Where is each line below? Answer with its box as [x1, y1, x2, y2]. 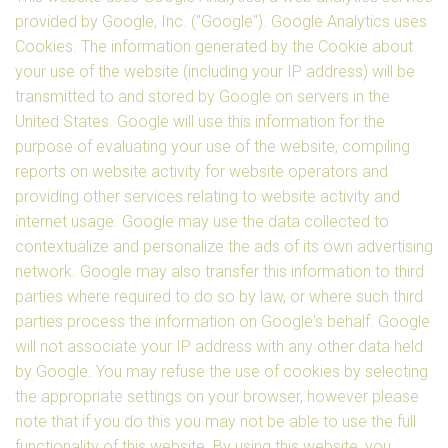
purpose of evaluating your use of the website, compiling [15, 137, 410, 156]
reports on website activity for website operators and [15, 162, 388, 181]
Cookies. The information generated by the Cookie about [15, 37, 413, 56]
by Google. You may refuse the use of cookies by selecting [15, 362, 428, 381]
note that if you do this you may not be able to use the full [15, 412, 416, 431]
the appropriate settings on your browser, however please [15, 387, 419, 406]
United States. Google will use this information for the [15, 112, 385, 131]
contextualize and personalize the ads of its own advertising [15, 237, 433, 256]
